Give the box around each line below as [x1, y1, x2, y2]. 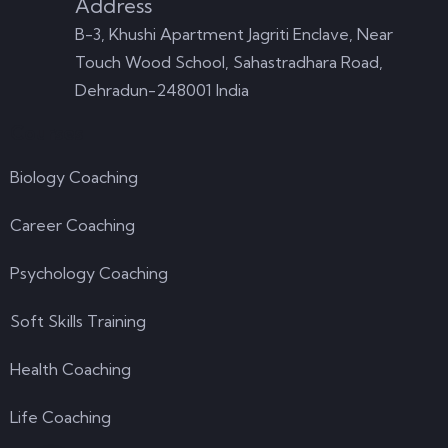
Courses [10, 121, 83, 145]
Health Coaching [10, 359, 131, 379]
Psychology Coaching [10, 263, 168, 283]
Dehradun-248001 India [75, 80, 249, 100]
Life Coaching [10, 407, 111, 427]
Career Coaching [10, 215, 135, 235]
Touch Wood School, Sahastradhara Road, [75, 52, 383, 72]
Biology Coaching [10, 167, 138, 187]
